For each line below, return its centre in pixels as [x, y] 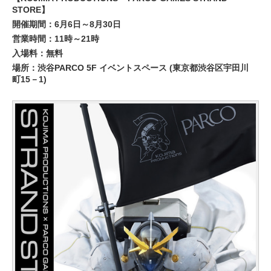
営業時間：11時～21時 [56, 39]
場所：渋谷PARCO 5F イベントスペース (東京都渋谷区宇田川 [130, 68]
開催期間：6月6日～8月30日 [67, 24]
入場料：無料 [38, 53]
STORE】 [31, 10]
